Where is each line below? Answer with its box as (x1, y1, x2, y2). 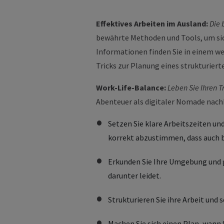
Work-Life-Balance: (96, 82, 167, 92)
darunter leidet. (108, 170, 161, 180)
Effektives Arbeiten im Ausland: (96, 18, 209, 28)
